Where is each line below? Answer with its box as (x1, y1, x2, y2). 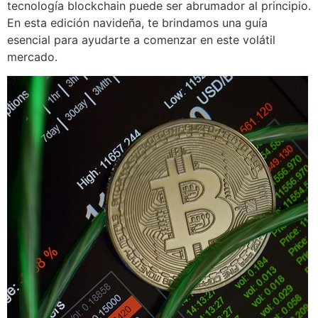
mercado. (7, 50, 57, 65)
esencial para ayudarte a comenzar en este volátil (7, 33, 275, 48)
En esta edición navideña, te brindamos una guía (7, 16, 268, 31)
